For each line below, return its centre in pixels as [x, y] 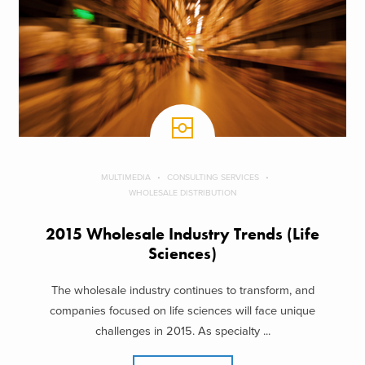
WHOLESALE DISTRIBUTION [182, 193]
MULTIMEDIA [125, 178]
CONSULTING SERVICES [213, 178]
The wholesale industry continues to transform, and [182, 290]
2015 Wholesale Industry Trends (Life [182, 235]
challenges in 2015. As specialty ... [182, 331]
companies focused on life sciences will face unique [182, 310]
